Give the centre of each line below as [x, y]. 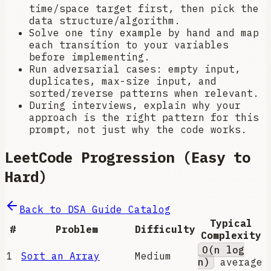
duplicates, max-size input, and [123, 81]
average [239, 262]
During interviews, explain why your [135, 106]
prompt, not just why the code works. [138, 130]
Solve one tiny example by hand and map [144, 33]
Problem [77, 230]
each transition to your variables [129, 45]
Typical [231, 224]
